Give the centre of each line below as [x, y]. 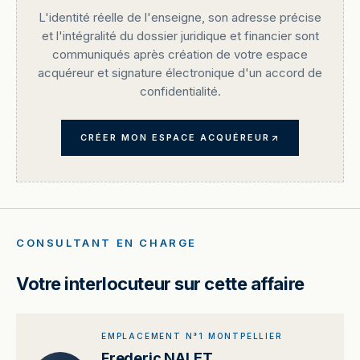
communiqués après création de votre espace [180, 54]
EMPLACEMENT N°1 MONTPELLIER [192, 336]
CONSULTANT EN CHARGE [106, 243]
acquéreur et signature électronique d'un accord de [180, 73]
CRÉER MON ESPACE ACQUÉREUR [175, 137]
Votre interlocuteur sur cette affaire [160, 284]
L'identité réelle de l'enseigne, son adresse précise [180, 17]
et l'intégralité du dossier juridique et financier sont [180, 36]
